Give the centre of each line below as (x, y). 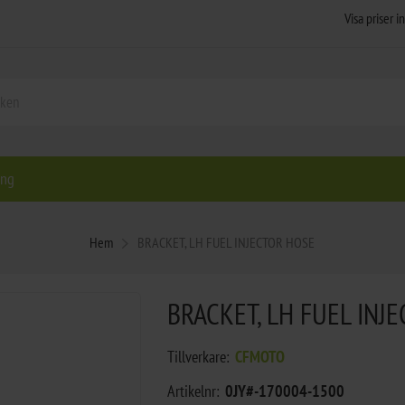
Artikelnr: (193, 391)
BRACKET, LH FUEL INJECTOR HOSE (226, 242)
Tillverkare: (198, 356)
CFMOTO (259, 356)
